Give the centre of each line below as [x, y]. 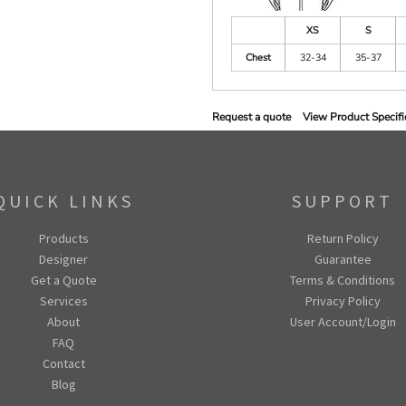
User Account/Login [343, 321]
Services [63, 300]
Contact [63, 363]
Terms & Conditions [343, 280]
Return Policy [343, 238]
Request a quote [251, 117]
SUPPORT [343, 200]
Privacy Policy [343, 300]
